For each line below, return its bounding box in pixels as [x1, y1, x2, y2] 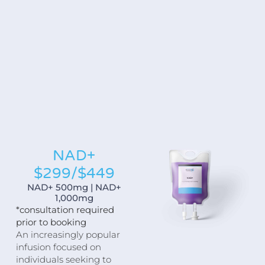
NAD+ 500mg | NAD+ [27, 182, 121, 193]
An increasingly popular [15, 228, 120, 240]
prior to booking [15, 216, 86, 228]
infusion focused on [15, 241, 101, 253]
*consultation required [15, 204, 114, 216]
